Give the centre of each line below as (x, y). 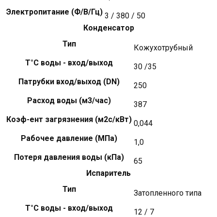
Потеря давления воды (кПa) (69, 157)
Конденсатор (108, 28)
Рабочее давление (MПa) (69, 138)
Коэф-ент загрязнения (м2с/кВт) (69, 119)
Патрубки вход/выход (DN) (69, 81)
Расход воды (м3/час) (69, 100)
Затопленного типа (168, 193)
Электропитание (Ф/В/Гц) (54, 12)
